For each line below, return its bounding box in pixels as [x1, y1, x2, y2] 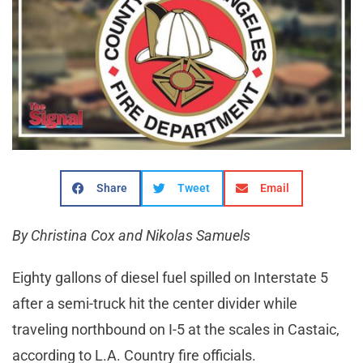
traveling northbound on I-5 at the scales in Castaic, [12, 320, 340, 338]
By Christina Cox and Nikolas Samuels [12, 226, 254, 244]
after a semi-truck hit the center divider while [12, 294, 297, 312]
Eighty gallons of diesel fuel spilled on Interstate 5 [12, 268, 328, 286]
